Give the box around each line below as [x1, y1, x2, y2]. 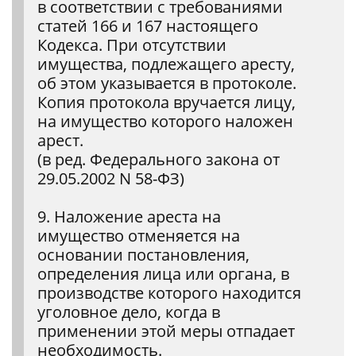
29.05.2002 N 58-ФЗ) [37, 168, 184, 189]
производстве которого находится [37, 282, 301, 304]
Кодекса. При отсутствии [37, 34, 226, 56]
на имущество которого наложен [37, 110, 293, 132]
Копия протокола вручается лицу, [37, 91, 296, 113]
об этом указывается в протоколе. [37, 72, 296, 94]
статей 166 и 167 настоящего [37, 15, 258, 37]
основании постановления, [37, 244, 250, 265]
